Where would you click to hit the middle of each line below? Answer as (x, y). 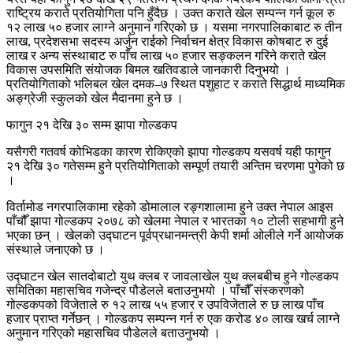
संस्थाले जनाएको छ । (56, 250)
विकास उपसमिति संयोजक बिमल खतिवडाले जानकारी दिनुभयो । (149, 70)
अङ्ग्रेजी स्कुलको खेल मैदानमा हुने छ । (95, 98)
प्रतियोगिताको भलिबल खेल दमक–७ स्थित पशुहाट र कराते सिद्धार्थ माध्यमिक (176, 84)
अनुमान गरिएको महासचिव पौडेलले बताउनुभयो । (113, 333)
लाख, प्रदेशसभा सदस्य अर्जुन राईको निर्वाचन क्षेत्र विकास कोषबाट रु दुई (167, 42)
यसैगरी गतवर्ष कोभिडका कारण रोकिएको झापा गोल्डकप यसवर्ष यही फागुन (169, 152)
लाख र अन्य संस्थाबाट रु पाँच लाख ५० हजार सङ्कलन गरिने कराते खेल (166, 56)
